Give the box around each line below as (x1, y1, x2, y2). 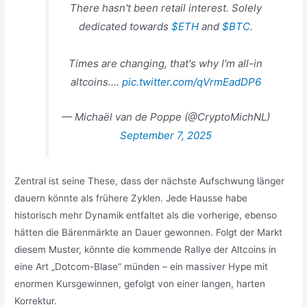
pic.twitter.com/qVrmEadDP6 (121, 75, 261, 89)
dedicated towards (78, 20, 171, 34)
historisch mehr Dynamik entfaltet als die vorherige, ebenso (14, 209, 278, 221)
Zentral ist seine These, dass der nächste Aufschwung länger (14, 175, 285, 186)
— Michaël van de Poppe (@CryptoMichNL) (61, 110, 270, 124)
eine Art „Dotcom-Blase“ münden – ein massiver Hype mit (14, 260, 269, 272)
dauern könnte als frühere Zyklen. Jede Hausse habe (14, 192, 248, 204)
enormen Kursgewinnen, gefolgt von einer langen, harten (14, 278, 266, 289)
